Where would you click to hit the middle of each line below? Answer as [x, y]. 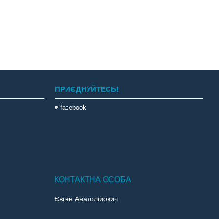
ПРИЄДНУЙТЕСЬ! [87, 89]
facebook [73, 107]
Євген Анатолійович [86, 199]
